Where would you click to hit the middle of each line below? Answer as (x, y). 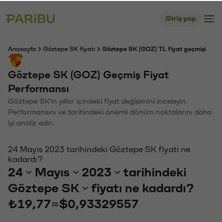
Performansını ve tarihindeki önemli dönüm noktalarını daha (110, 111)
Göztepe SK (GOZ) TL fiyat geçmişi (154, 48)
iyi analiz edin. (31, 122)
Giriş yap (181, 18)
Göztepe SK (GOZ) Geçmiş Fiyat (88, 74)
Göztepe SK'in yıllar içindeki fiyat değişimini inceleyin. (98, 100)
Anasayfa (22, 48)
